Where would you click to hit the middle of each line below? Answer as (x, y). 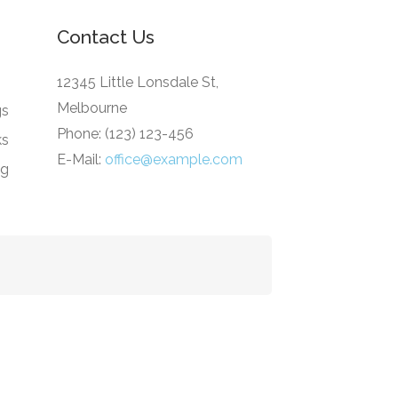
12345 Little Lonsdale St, (137, 82)
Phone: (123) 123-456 (125, 134)
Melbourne (92, 108)
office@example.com (173, 159)
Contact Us (105, 37)
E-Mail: (80, 159)
